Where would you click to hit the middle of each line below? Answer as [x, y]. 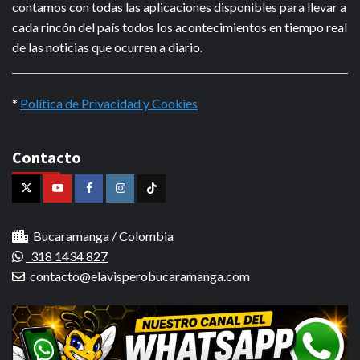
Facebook [112, 200]
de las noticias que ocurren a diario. [107, 47]
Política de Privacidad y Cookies [109, 103]
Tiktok [167, 200]
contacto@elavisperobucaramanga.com [140, 276]
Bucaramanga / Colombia [101, 235]
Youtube [78, 200]
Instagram [145, 200]
